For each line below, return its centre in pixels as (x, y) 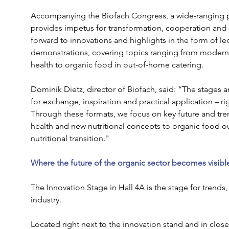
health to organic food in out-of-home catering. (117, 65)
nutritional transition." (70, 138)
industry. (47, 200)
